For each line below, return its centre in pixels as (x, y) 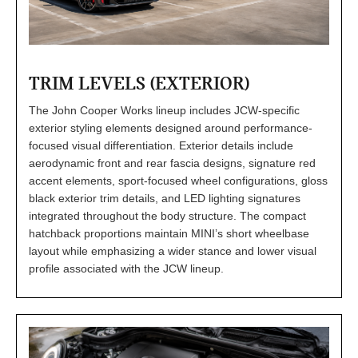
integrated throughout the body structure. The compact (167, 215)
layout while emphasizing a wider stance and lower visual (173, 251)
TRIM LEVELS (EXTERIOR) (139, 83)
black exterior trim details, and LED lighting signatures (165, 198)
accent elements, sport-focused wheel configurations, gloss (178, 180)
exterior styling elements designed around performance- (171, 127)
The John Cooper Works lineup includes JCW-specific (164, 110)
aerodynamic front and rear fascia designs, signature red (172, 163)
